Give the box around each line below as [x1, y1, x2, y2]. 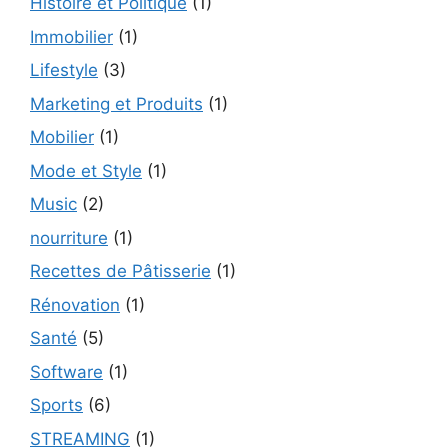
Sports [30, 395, 83, 416]
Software [30, 361, 103, 382]
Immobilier [30, 26, 113, 47]
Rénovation [30, 294, 120, 315]
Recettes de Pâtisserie [30, 261, 211, 282]
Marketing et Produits [30, 93, 203, 114]
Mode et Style [30, 160, 142, 181]
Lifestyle [30, 60, 98, 81]
